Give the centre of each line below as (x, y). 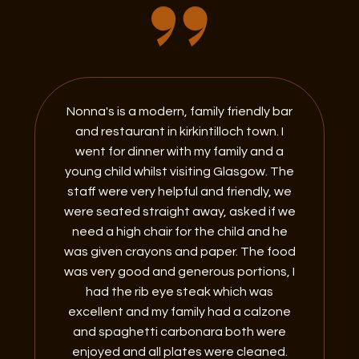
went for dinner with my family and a (179, 151)
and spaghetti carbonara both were (179, 332)
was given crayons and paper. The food (179, 252)
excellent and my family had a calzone (179, 312)
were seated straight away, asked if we (179, 212)
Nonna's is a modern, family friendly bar (179, 111)
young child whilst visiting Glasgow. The (179, 171)
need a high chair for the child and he (179, 232)
